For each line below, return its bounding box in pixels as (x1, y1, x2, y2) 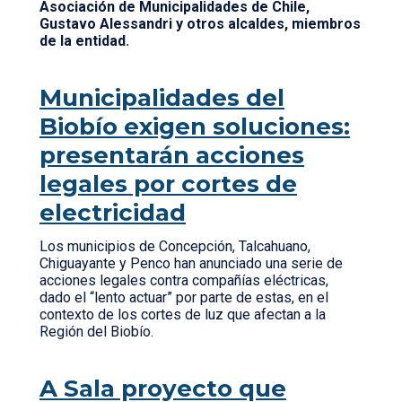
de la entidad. (39, 32, 129, 49)
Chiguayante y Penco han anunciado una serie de (39, 255, 343, 272)
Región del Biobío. (39, 323, 161, 340)
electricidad (39, 198, 186, 227)
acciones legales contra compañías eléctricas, (39, 272, 328, 289)
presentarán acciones (39, 141, 304, 170)
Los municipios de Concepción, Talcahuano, (39, 238, 310, 255)
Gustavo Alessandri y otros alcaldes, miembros (39, 15, 361, 32)
